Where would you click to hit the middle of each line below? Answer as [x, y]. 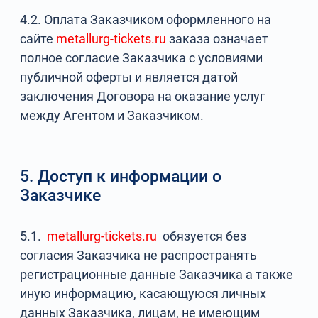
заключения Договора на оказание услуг [143, 96]
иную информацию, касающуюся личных [143, 294]
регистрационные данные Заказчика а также [157, 274]
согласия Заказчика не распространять [139, 255]
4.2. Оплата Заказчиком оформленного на [146, 20]
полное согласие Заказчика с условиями [142, 58]
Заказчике [61, 196]
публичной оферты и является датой [129, 77]
